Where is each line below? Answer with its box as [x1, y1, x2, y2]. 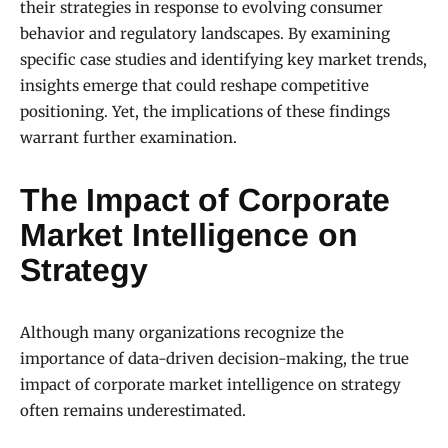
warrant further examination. [20, 128, 237, 148]
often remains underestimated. [20, 401, 246, 421]
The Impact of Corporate [20, 182, 391, 219]
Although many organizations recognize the [20, 323, 344, 343]
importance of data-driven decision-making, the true [20, 349, 409, 369]
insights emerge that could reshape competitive [20, 76, 369, 96]
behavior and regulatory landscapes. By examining [20, 24, 390, 44]
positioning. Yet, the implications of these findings [20, 102, 390, 122]
